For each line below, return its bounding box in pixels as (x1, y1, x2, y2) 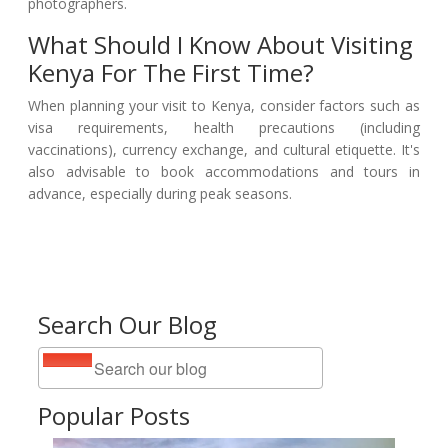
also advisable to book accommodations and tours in (28, 162, 420, 182)
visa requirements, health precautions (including (28, 118, 420, 138)
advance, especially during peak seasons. (28, 184, 292, 204)
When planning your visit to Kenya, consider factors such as (28, 96, 420, 116)
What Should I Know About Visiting (28, 28, 413, 62)
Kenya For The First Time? (28, 56, 314, 90)
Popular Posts (38, 399, 190, 433)
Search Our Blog (38, 308, 217, 342)
